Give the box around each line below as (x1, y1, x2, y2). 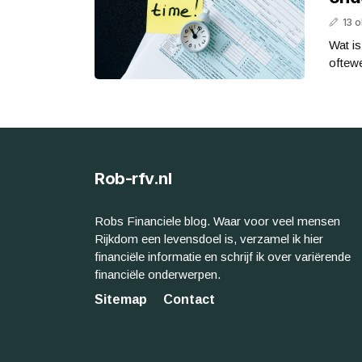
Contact (163, 292, 215, 306)
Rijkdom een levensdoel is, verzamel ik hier (95, 231, 323, 246)
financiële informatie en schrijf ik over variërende (95, 249, 351, 263)
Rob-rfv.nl (95, 168, 171, 188)
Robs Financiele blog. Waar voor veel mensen (95, 213, 340, 228)
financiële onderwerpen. (95, 267, 221, 281)
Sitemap (95, 292, 147, 306)
